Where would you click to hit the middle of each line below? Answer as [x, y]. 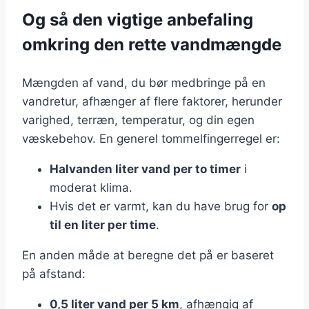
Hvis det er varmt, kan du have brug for [161, 207]
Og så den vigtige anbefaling [138, 20]
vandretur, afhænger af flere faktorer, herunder [152, 102]
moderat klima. [91, 188]
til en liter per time [103, 225]
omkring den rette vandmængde [152, 45]
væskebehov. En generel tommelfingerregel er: [151, 139]
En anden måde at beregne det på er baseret [148, 256]
